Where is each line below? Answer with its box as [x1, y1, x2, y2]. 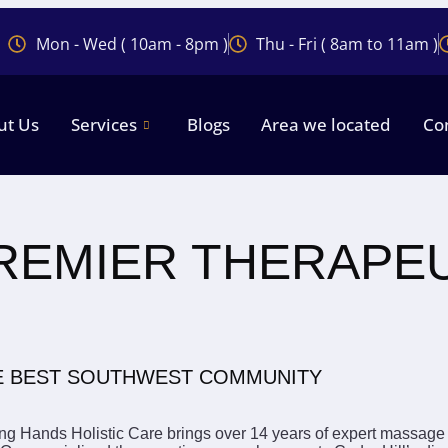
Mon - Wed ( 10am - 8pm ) [35, 33, 228, 55]
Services [70, 113, 137, 137]
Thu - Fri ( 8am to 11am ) [256, 33, 439, 55]
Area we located [261, 113, 392, 137]
